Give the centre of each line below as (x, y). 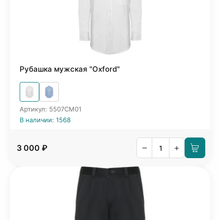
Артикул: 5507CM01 (51, 109)
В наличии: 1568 (45, 120)
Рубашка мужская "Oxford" (70, 69)
